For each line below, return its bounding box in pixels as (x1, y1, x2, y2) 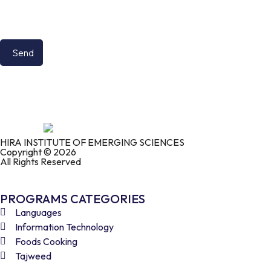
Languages (15, 206, 62, 219)
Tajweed (15, 250, 51, 263)
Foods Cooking (15, 235, 77, 248)
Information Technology (15, 221, 114, 233)
